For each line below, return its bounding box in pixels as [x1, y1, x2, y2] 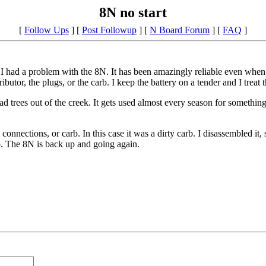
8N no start [99, 5, 167, 21]
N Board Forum [150, 25, 210, 36]
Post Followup [82, 25, 137, 36]
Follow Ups [24, 25, 69, 36]
